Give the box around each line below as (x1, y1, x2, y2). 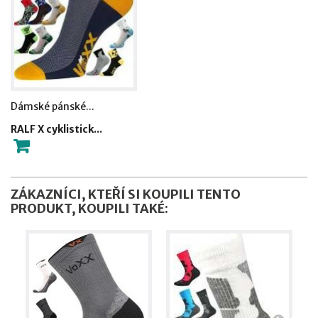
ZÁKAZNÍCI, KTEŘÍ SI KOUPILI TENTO (11, 186, 241, 203)
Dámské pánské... (11, 99, 94, 113)
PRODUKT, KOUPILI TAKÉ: (11, 200, 168, 217)
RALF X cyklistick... (11, 122, 102, 136)
